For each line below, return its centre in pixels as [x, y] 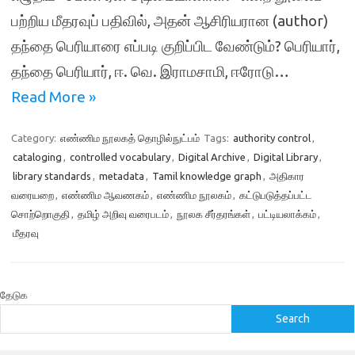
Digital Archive [212, 157]
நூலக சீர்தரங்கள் [214, 214]
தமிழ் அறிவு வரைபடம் [123, 214]
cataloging [37, 157]
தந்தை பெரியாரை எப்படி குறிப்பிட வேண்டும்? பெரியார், [176, 46]
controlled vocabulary [120, 157]
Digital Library [286, 157]
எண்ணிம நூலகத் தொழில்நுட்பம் [130, 138]
